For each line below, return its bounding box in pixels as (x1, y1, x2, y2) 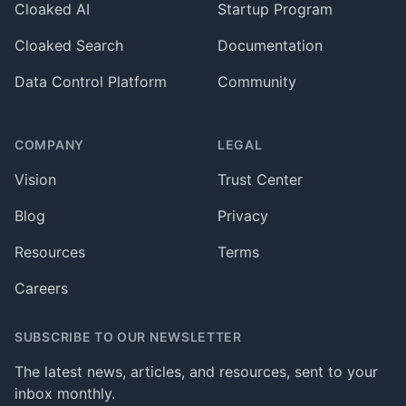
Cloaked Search (14, 36, 123, 55)
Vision (14, 170, 56, 189)
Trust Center (217, 170, 303, 189)
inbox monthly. (14, 384, 115, 403)
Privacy (217, 207, 268, 226)
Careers (14, 279, 68, 298)
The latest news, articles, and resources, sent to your (14, 362, 378, 382)
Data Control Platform (14, 72, 167, 92)
